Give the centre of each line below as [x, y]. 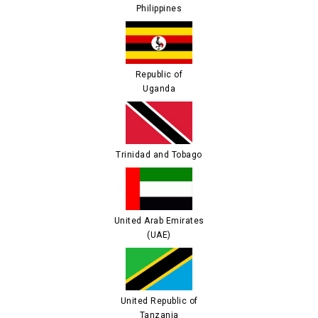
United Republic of [159, 301]
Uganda [159, 89]
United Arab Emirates [159, 221]
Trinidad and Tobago [159, 155]
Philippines [159, 9]
